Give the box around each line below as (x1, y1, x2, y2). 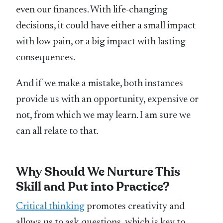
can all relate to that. (16, 126, 99, 137)
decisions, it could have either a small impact (16, 21, 196, 31)
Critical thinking (16, 202, 85, 212)
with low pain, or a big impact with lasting (16, 37, 186, 47)
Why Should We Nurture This (16, 164, 181, 181)
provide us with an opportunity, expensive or (16, 95, 199, 105)
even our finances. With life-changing (16, 5, 168, 15)
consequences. (16, 53, 76, 63)
